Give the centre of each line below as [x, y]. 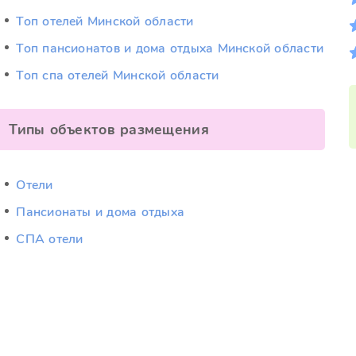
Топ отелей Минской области [105, 21]
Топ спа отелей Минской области [118, 75]
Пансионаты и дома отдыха [101, 212]
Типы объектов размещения [109, 130]
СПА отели [50, 239]
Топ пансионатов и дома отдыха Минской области [170, 48]
